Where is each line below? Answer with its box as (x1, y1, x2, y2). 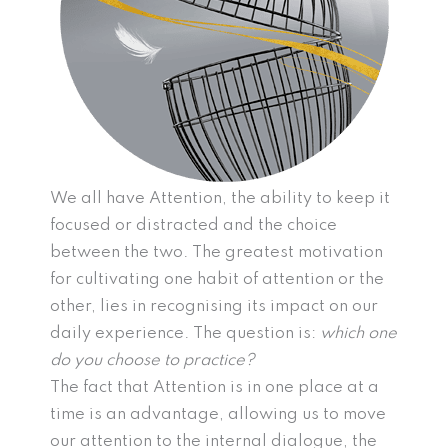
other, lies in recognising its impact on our (50, 298, 378, 316)
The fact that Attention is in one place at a (50, 379, 379, 397)
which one (320, 325, 397, 343)
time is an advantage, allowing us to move (50, 406, 386, 424)
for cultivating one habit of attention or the (50, 271, 384, 289)
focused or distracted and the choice (50, 217, 337, 235)
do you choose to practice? (50, 352, 255, 370)
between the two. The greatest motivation (50, 244, 383, 262)
